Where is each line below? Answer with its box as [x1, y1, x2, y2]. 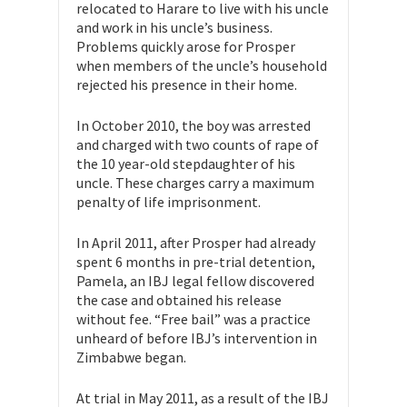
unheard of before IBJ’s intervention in [76, 329, 317, 348]
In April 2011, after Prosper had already [76, 233, 315, 253]
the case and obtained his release [76, 291, 282, 310]
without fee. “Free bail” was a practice [76, 310, 311, 329]
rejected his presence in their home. [76, 75, 297, 94]
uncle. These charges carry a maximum [76, 174, 314, 193]
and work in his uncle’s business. [76, 18, 273, 37]
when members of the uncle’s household [76, 56, 327, 75]
